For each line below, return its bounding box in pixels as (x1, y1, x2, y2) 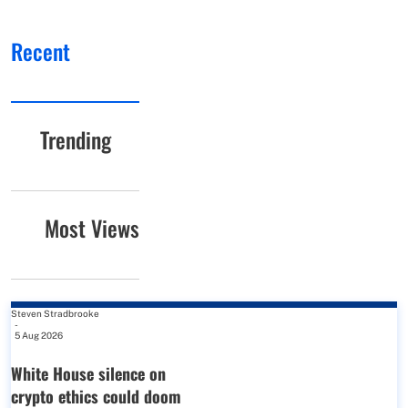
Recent (11, 34, 70, 67)
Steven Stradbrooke (11, 307, 99, 319)
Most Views (45, 210, 140, 244)
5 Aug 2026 (15, 329, 63, 341)
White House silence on (11, 361, 166, 385)
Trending (39, 122, 111, 156)
